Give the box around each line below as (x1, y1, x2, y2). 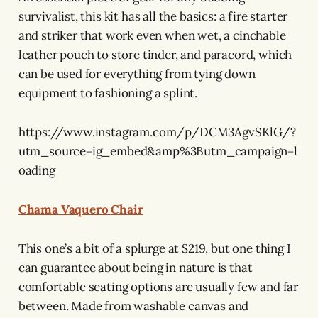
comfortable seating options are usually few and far (18, 278, 299, 295)
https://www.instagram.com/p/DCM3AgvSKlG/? (18, 124, 296, 140)
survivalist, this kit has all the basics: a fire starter (18, 8, 288, 24)
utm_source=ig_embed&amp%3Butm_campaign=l (18, 143, 297, 159)
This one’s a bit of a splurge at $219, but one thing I (18, 240, 291, 256)
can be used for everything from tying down (18, 65, 256, 82)
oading (18, 162, 55, 178)
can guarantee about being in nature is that (18, 259, 253, 275)
